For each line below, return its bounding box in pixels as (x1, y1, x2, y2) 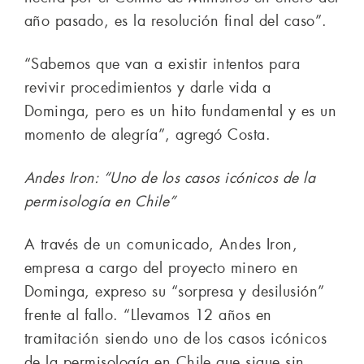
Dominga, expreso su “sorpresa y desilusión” (24, 282, 325, 302)
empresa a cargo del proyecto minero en (24, 258, 299, 279)
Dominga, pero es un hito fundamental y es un (24, 102, 337, 122)
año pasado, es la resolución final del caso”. (24, 11, 327, 32)
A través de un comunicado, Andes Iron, (24, 235, 298, 255)
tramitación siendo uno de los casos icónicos (24, 329, 327, 349)
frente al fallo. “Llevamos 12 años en (24, 305, 272, 326)
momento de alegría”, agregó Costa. (24, 125, 271, 145)
